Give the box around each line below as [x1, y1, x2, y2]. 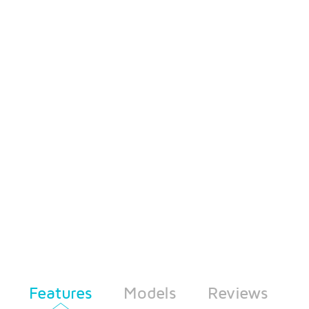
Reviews [208, 283, 268, 302]
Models [123, 283, 176, 302]
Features [29, 283, 92, 302]
